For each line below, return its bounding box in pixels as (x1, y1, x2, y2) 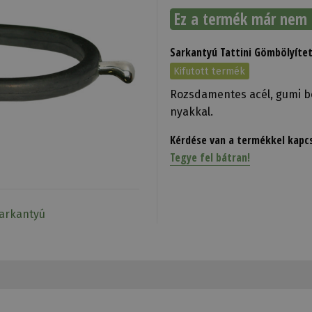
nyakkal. (169, 105, 213, 119)
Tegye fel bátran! (169, 150, 250, 166)
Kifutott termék (173, 65, 246, 78)
